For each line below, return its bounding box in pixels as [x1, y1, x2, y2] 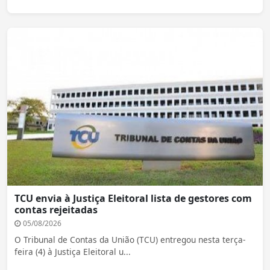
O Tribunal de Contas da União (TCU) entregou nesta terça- [14, 234, 245, 246]
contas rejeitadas [14, 203, 98, 217]
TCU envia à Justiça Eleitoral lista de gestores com [14, 192, 252, 206]
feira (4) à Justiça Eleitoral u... [14, 246, 131, 258]
